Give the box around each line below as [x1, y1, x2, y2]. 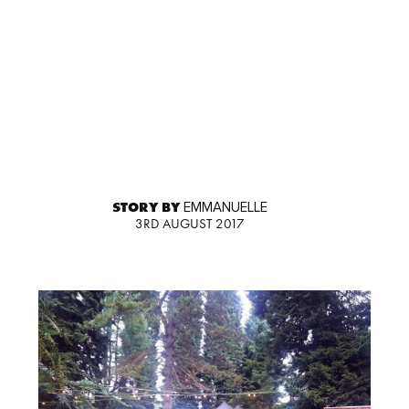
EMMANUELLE [183, 201, 267, 215]
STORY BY [111, 199, 184, 216]
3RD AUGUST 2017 [134, 215, 245, 233]
